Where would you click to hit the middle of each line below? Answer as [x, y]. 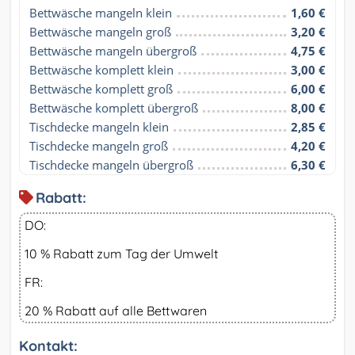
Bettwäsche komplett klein [101, 70]
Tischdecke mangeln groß [99, 146]
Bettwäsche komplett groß [101, 89]
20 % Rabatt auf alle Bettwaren [116, 311]
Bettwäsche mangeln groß [100, 32]
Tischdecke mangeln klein [99, 127]
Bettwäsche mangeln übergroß [113, 51]
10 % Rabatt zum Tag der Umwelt [121, 254]
